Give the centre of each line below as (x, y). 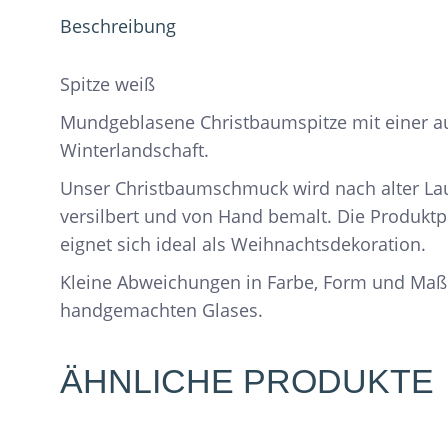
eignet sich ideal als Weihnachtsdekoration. (243, 244)
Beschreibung (118, 26)
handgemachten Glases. (161, 310)
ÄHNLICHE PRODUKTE (247, 381)
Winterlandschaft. (134, 150)
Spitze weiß (107, 84)
